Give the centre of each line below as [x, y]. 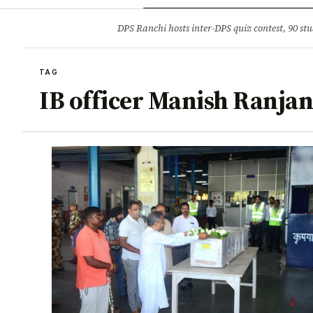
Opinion [186, 21]
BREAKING [75, 28]
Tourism [237, 21]
